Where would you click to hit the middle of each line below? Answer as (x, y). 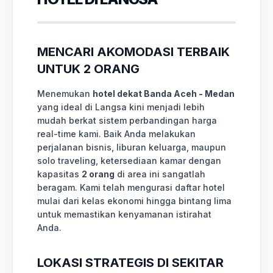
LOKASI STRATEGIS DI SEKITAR (130, 262)
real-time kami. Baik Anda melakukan (116, 133)
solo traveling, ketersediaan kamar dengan (129, 160)
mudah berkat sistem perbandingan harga (127, 120)
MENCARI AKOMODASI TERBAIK (133, 51)
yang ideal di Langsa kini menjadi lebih (121, 107)
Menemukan (65, 93)
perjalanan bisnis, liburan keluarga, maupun (132, 147)
